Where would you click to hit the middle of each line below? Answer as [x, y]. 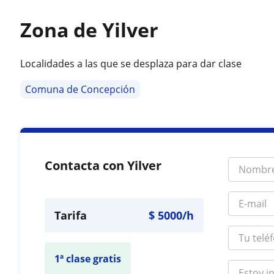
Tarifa [71, 215]
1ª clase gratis [88, 259]
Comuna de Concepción [80, 89]
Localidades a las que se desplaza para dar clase [131, 64]
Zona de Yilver [90, 30]
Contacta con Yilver [103, 165]
